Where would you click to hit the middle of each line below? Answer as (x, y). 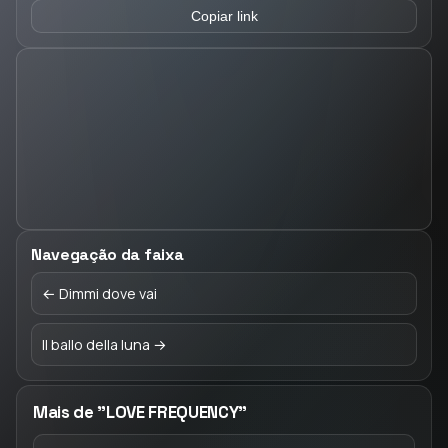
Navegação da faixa (107, 254)
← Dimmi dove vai (99, 293)
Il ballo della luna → (104, 344)
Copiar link (224, 16)
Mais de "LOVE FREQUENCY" (140, 412)
